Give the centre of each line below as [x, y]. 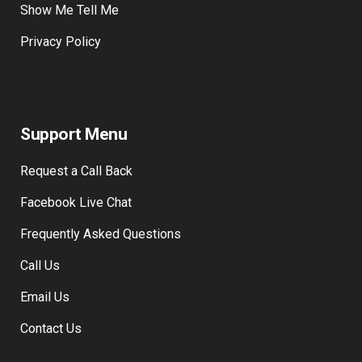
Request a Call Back [76, 171]
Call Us [40, 266]
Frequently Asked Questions [101, 234]
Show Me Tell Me [69, 11]
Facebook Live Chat [76, 203]
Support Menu [74, 135]
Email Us [45, 297]
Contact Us [51, 329]
